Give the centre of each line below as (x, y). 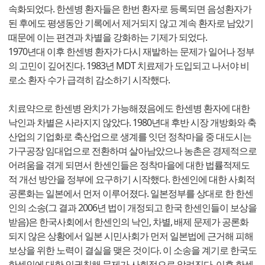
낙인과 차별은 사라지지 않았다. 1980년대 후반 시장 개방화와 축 (132, 123)
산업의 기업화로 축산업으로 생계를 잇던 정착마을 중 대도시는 (130, 137)
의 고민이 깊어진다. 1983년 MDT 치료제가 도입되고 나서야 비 (129, 66)
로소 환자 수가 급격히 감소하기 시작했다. (89, 80)
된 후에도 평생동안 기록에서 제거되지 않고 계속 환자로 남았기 (131, 23)
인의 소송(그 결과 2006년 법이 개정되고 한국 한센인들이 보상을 (132, 208)
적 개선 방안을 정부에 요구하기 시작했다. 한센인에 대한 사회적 (132, 180)
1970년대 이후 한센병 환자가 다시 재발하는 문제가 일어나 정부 (131, 52)
